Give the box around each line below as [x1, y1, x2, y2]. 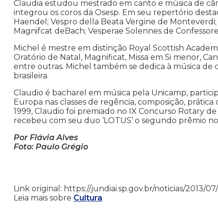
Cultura [73, 193, 102, 203]
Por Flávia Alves [14, 133, 78, 143]
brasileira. [14, 71, 49, 81]
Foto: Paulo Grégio [14, 142, 88, 152]
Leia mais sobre [14, 193, 73, 203]
